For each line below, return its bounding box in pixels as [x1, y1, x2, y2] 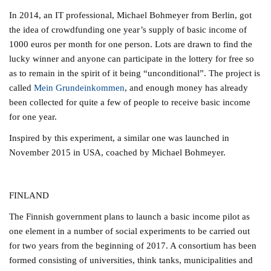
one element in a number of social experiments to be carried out [9, 226, 250, 237]
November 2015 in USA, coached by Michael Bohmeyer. [9, 147, 229, 158]
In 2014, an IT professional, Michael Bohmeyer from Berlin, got [9, 9, 252, 20]
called [9, 82, 34, 93]
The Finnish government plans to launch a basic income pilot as [9, 211, 250, 222]
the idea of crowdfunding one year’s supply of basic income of [9, 24, 247, 34]
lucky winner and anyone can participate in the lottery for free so [9, 53, 255, 64]
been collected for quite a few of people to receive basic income [9, 96, 251, 107]
